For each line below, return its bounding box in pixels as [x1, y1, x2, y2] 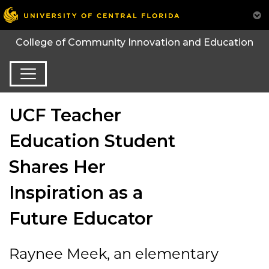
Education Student [9, 130, 175, 151]
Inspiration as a [9, 181, 143, 203]
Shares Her [9, 156, 106, 177]
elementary [135, 244, 219, 262]
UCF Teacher [9, 104, 121, 125]
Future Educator [9, 207, 153, 229]
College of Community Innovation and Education [16, 37, 253, 49]
